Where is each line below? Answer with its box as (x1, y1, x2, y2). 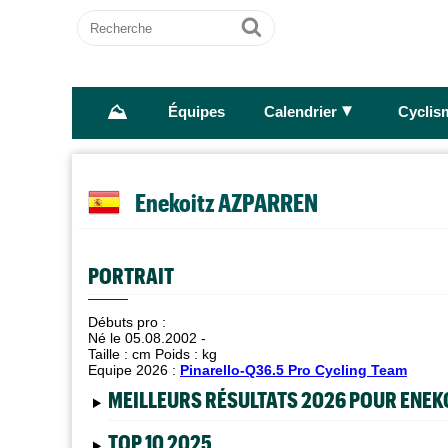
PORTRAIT (88, 261, 174, 288)
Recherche (77, 10, 155, 27)
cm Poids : (132, 346, 202, 362)
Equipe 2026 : (88, 362, 180, 378)
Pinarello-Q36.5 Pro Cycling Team (180, 362, 407, 378)
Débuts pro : (88, 314, 166, 330)
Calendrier (263, 104, 337, 121)
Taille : (88, 346, 132, 362)
